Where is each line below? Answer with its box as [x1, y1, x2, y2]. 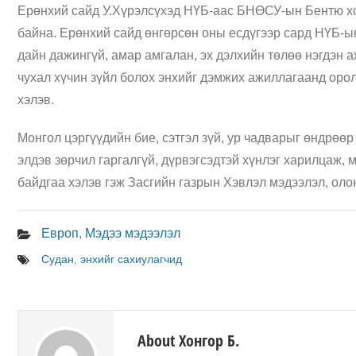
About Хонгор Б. [137, 330, 239, 351]
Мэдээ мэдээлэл [85, 226, 180, 240]
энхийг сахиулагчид [80, 253, 182, 265]
